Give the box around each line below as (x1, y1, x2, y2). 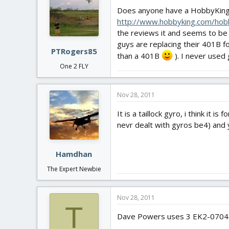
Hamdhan (56, 149, 92, 159)
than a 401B (117, 51, 162, 61)
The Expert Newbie (47, 165, 101, 173)
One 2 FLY (59, 61, 88, 71)
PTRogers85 (51, 45, 97, 56)
